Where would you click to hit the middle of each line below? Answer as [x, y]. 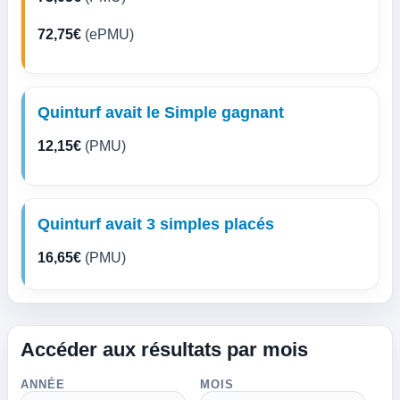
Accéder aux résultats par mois [164, 350]
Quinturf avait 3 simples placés [156, 224]
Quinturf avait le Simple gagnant [161, 112]
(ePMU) [108, 34]
